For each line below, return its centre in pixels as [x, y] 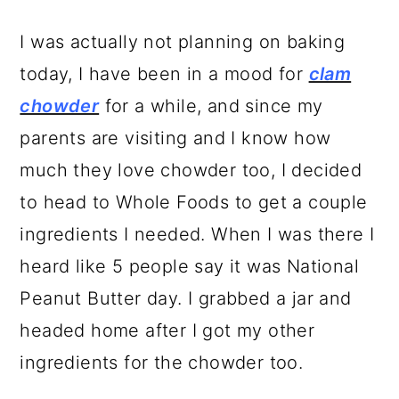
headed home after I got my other [167, 330]
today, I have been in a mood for [164, 74]
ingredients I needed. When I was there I [197, 234]
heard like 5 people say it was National [189, 266]
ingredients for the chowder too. [162, 362]
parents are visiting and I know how [175, 138]
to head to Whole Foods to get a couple [194, 202]
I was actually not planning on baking [183, 42]
